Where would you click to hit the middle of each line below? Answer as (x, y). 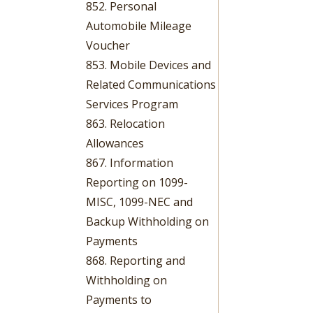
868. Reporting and (136, 260)
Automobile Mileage (139, 26)
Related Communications (151, 84)
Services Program (132, 104)
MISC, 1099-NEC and (140, 202)
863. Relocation (126, 123)
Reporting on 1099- (137, 182)
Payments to (119, 299)
